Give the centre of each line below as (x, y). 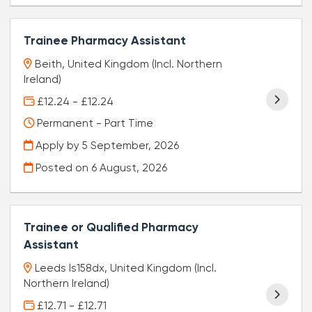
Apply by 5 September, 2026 (106, 146)
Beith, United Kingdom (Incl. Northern (129, 64)
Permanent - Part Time (94, 124)
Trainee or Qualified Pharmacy (111, 228)
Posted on (62, 167)
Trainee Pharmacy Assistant (105, 41)
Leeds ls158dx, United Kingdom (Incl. (126, 268)
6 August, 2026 (130, 167)
